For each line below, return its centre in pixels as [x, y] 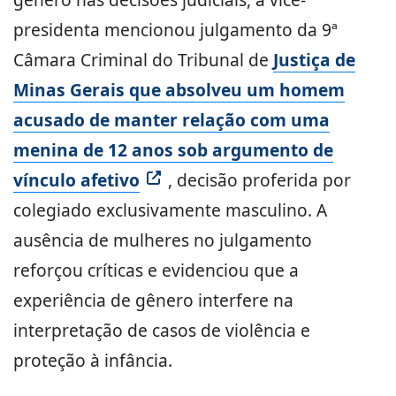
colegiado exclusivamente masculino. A [170, 210]
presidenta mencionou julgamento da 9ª [175, 30]
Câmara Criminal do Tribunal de [143, 60]
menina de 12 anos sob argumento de [173, 150]
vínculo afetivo [76, 180]
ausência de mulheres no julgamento [163, 240]
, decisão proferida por [259, 180]
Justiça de [314, 60]
